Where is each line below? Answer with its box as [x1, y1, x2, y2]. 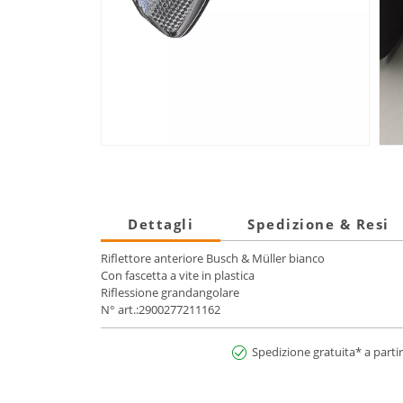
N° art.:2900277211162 [101, 301, 220, 318]
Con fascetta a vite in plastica [101, 267, 255, 284]
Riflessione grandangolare [101, 284, 239, 301]
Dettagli [128, 215, 193, 234]
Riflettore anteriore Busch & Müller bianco [101, 250, 325, 267]
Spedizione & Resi [247, 215, 390, 234]
